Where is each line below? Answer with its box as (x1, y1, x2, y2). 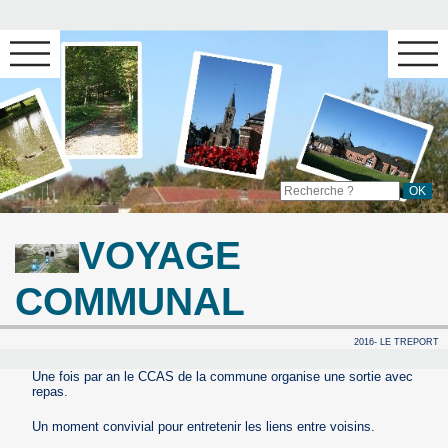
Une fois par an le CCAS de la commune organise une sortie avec (32, 368, 414, 384)
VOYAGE (79, 234, 242, 278)
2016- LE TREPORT (353, 336, 439, 347)
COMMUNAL (15, 280, 246, 324)
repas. (32, 383, 69, 399)
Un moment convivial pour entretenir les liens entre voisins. (32, 418, 376, 434)
